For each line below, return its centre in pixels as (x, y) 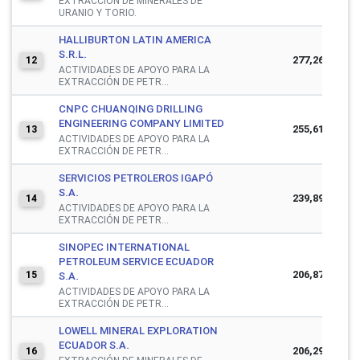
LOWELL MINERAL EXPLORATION (138, 330)
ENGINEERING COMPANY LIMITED (141, 123)
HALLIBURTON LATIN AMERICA (135, 39)
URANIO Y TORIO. (98, 12)
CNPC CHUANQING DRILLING (131, 108)
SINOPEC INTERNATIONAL (124, 247)
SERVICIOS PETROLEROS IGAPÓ (136, 178)
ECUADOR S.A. (94, 345)
